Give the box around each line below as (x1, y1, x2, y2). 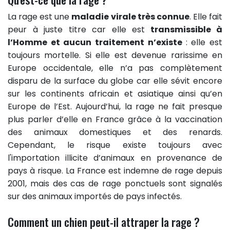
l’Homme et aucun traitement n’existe (8, 36, 186, 49)
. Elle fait (189, 11, 223, 23)
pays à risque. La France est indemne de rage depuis (8, 165, 222, 177)
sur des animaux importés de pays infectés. (8, 190, 182, 203)
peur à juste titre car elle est (8, 24, 145, 36)
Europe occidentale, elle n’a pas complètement (8, 62, 222, 74)
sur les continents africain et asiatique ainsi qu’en (8, 88, 222, 100)
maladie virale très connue (71, 11, 189, 23)
